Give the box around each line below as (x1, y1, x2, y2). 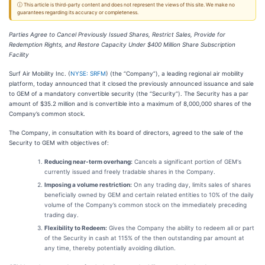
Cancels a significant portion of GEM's (132, 158, 241, 165)
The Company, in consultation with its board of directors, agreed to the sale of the (9, 129, 243, 136)
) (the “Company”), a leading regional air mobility (106, 70, 244, 77)
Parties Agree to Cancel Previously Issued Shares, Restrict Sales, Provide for (9, 31, 225, 38)
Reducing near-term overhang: (44, 158, 132, 165)
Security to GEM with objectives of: (9, 139, 109, 146)
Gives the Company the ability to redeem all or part (107, 224, 254, 231)
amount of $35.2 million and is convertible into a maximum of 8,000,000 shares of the (9, 100, 251, 107)
